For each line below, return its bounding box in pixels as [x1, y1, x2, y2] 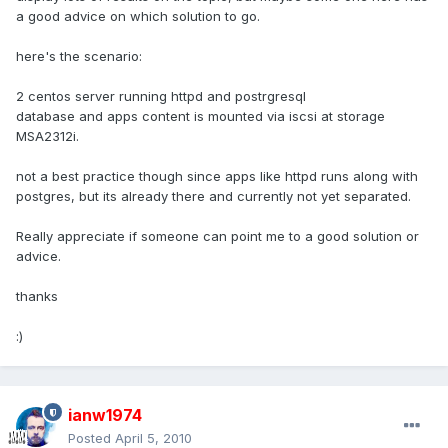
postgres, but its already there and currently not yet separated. [16, 188, 411, 205]
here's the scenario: [16, 48, 142, 65]
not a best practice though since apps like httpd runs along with [16, 168, 418, 185]
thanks [16, 288, 58, 305]
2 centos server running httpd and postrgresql [16, 88, 306, 105]
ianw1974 [68, 405, 142, 426]
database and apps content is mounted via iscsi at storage [16, 108, 385, 125]
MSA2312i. [16, 128, 79, 145]
